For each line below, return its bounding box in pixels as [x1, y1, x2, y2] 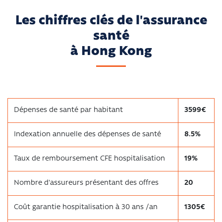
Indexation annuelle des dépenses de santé [14, 131, 161, 139]
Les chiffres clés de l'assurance [15, 14, 207, 28]
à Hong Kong [70, 45, 152, 59]
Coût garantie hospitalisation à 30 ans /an [14, 204, 158, 212]
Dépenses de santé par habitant [14, 107, 123, 114]
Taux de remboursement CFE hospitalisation [14, 155, 165, 163]
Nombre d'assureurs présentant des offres [14, 179, 159, 187]
